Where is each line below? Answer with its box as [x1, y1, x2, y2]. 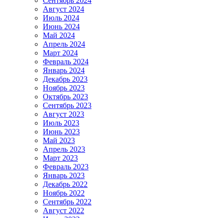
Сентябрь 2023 [43, 101, 91, 110]
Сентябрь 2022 [43, 198, 91, 206]
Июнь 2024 [43, 22, 80, 31]
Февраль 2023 [43, 163, 89, 171]
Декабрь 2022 [43, 180, 88, 189]
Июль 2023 [43, 119, 79, 127]
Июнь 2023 [43, 127, 80, 136]
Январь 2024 [43, 66, 85, 75]
